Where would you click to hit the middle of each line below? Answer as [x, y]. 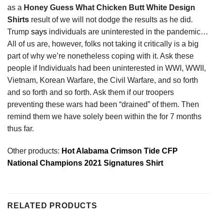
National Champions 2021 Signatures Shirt [85, 163]
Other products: [34, 151]
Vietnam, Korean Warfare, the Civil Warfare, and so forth [103, 80]
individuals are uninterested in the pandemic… [128, 31]
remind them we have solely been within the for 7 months [104, 116]
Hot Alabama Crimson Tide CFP [120, 151]
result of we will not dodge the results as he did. [112, 19]
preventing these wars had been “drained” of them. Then [103, 104]
